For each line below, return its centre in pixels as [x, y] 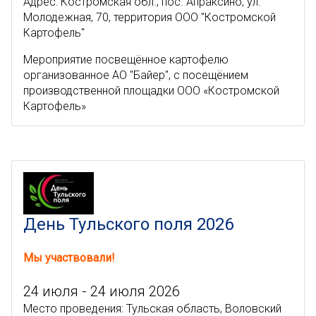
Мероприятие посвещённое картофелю [126, 60]
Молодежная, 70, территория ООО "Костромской [150, 17]
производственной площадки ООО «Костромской [151, 91]
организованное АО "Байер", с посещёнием [136, 75]
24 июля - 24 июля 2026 [102, 291]
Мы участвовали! [69, 258]
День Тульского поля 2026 [128, 224]
